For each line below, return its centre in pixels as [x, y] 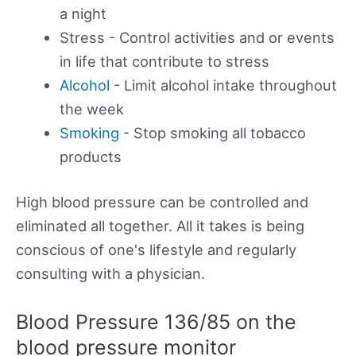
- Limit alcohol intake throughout [223, 85]
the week [91, 109]
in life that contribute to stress [164, 62]
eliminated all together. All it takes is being [160, 226]
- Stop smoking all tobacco [212, 133]
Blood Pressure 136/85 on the [156, 321]
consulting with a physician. [110, 274]
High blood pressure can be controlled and [162, 202]
